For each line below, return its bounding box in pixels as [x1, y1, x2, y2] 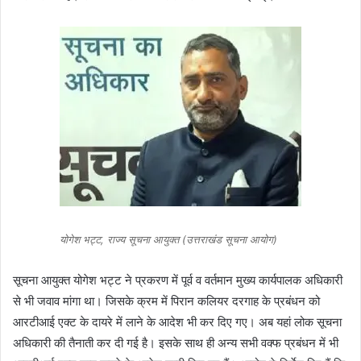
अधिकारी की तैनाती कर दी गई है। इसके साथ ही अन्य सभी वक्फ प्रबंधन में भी [13, 334, 338, 351]
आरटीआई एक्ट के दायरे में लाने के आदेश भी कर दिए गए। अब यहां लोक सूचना [13, 313, 342, 330]
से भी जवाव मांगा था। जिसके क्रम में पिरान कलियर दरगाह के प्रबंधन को [13, 293, 320, 309]
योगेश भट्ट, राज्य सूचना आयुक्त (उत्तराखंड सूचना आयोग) [60, 233, 277, 247]
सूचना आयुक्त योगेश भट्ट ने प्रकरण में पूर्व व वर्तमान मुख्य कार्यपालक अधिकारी [13, 272, 342, 288]
